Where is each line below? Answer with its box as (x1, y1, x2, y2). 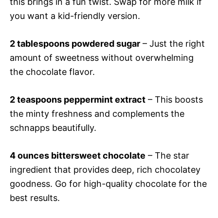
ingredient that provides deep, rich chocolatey (10, 164, 200, 175)
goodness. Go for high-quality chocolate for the (10, 179, 207, 189)
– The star (145, 150, 189, 161)
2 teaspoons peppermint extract (10, 94, 145, 105)
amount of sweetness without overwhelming (10, 53, 194, 63)
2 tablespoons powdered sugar (10, 38, 140, 49)
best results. (10, 193, 60, 203)
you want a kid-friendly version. (10, 11, 140, 21)
